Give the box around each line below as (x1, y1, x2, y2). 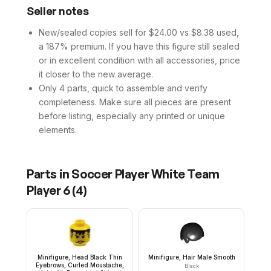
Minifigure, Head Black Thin (37, 253, 122, 261)
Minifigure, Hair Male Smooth (148, 253, 235, 261)
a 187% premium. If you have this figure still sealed (39, 41, 240, 51)
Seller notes (27, 4, 89, 18)
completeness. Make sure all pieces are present (39, 96, 231, 107)
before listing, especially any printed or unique (39, 110, 225, 121)
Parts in (27, 166, 72, 181)
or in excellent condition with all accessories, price (39, 54, 240, 65)
